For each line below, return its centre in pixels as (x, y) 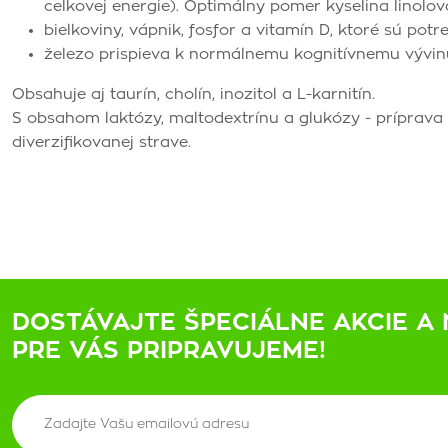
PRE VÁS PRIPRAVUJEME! (169, 351)
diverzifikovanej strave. (101, 142)
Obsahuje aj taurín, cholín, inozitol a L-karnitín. (193, 94)
